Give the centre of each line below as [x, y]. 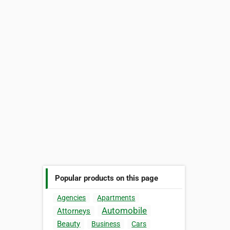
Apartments [116, 198]
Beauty [69, 224]
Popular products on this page [107, 178]
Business [106, 224]
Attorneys [74, 211]
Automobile [124, 211]
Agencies [72, 198]
